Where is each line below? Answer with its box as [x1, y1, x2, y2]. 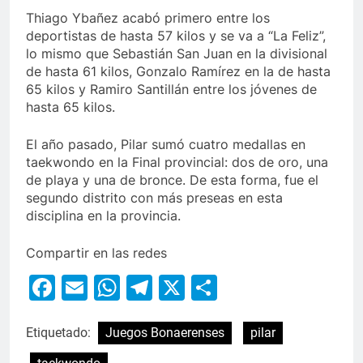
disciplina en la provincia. [26, 207, 181, 224]
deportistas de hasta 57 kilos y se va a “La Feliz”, [26, 28, 326, 45]
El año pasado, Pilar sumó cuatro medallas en [26, 136, 305, 153]
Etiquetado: [26, 325, 94, 341]
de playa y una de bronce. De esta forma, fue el [26, 172, 318, 189]
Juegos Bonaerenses [105, 325, 224, 341]
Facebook [55, 271, 176, 304]
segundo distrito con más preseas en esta [26, 190, 283, 207]
